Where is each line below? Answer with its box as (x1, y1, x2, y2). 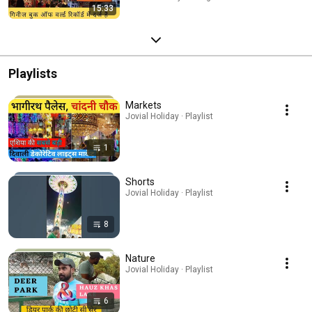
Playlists (8, 65, 57, 81)
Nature (125, 252, 155, 264)
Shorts (125, 175, 155, 187)
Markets (125, 99, 162, 111)
